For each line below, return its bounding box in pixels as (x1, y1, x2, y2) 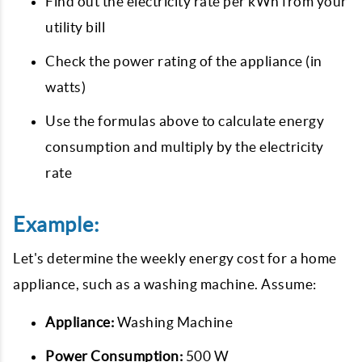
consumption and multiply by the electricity (45, 139, 324, 154)
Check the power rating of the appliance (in (45, 53, 322, 69)
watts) (45, 79, 86, 95)
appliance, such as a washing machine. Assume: (13, 276, 317, 292)
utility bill (45, 19, 105, 35)
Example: (13, 213, 99, 236)
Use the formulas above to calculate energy (45, 113, 324, 128)
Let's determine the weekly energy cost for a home (13, 250, 337, 266)
